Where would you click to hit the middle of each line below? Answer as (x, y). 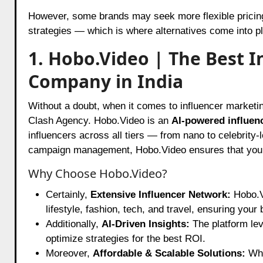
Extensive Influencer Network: (160, 194)
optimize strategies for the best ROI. (125, 238)
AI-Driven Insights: (145, 224)
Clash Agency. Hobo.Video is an (100, 120)
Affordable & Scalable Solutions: (169, 253)
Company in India (105, 81)
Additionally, (73, 224)
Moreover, (69, 253)
